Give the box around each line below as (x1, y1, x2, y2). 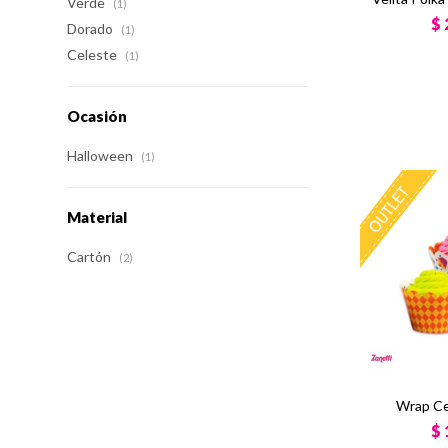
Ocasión (67, 107, 128, 125)
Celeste (67, 46, 121, 63)
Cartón (67, 248, 115, 265)
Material (67, 208, 128, 226)
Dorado (67, 20, 117, 37)
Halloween (67, 147, 137, 164)
